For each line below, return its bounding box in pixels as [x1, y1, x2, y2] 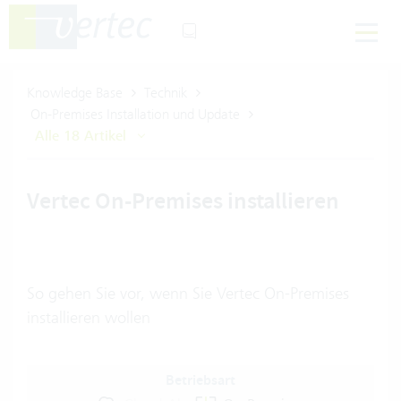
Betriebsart [166, 371, 235, 389]
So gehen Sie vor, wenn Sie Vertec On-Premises [27, 283, 349, 303]
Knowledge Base [27, 84, 123, 101]
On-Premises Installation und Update [30, 106, 240, 123]
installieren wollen [27, 307, 150, 328]
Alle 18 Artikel [30, 127, 131, 145]
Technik [144, 84, 187, 101]
